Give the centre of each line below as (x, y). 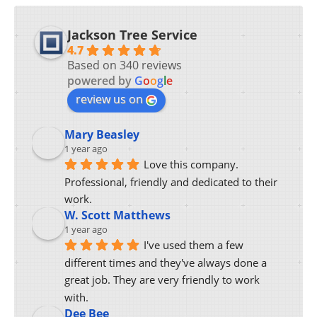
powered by (101, 81)
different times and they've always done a (166, 262)
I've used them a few (194, 244)
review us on (109, 99)
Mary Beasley (102, 135)
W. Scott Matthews (117, 215)
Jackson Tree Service (132, 35)
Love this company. (191, 164)
